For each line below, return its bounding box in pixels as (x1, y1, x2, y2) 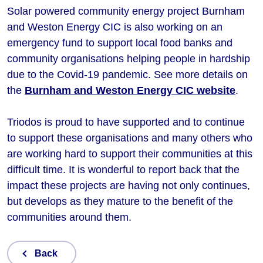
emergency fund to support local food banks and (7, 36, 232, 49)
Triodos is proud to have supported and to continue (7, 116, 245, 128)
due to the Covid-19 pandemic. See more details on (7, 68, 248, 80)
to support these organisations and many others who (7, 131, 252, 144)
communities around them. (7, 211, 131, 223)
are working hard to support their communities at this (7, 147, 252, 160)
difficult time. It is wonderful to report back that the (7, 163, 240, 176)
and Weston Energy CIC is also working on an (7, 21, 222, 33)
